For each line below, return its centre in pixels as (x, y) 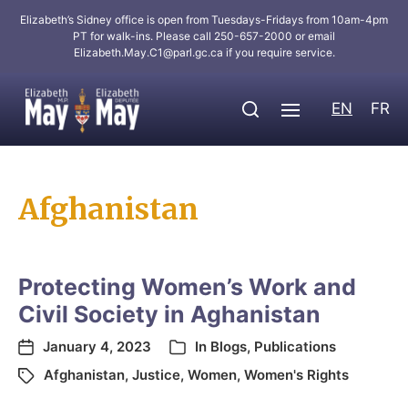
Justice (156, 375)
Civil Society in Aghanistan (169, 314)
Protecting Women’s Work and (187, 287)
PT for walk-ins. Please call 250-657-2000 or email (204, 36)
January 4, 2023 (97, 347)
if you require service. (279, 52)
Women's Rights (296, 375)
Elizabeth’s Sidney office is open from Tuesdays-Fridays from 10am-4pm (204, 20)
